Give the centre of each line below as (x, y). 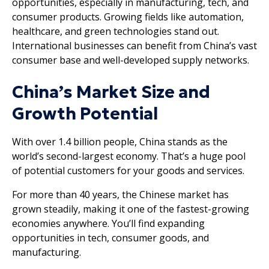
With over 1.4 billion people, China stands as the (120, 141)
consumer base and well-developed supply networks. (131, 60)
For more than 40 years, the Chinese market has (120, 194)
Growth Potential (85, 113)
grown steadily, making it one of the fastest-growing (131, 209)
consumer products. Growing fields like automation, (128, 17)
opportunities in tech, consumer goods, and (110, 237)
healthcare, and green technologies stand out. (116, 31)
